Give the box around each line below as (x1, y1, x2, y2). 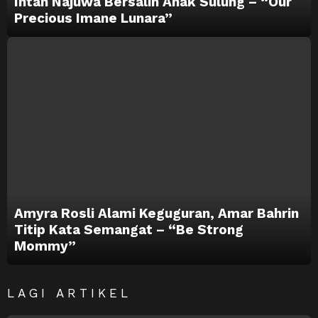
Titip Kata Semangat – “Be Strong (14, 221, 243, 238)
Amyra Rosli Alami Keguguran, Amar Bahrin (14, 205, 299, 222)
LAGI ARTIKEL (7, 286, 132, 301)
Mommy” (14, 238, 76, 255)
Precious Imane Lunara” (14, 10, 172, 27)
